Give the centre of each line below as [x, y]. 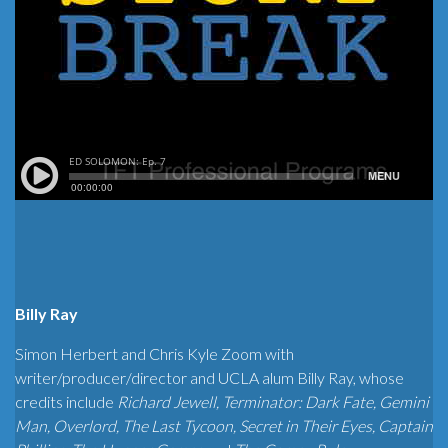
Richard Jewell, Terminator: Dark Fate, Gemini [273, 401]
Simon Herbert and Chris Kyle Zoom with [154, 353]
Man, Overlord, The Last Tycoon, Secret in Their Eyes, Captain [224, 425]
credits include [66, 401]
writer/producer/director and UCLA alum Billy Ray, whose [209, 377]
